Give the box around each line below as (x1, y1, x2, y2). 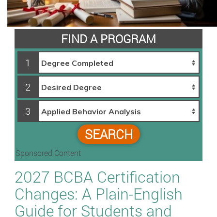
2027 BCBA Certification (15, 166, 180, 187)
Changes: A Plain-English (15, 183, 183, 204)
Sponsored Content (15, 147, 81, 158)
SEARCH (84, 125, 133, 142)
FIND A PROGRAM (61, 31, 156, 46)
